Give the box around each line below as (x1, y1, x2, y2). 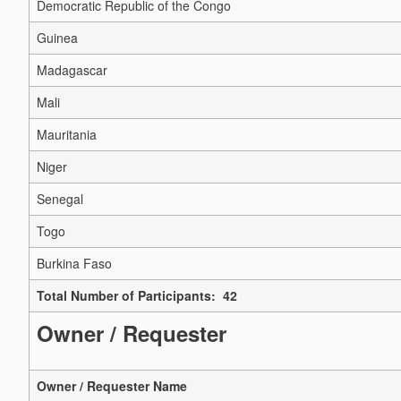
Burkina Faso (37, 254, 112, 273)
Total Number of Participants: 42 (37, 286, 237, 305)
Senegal (37, 190, 83, 209)
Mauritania (37, 125, 97, 144)
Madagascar (37, 61, 107, 80)
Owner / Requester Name (37, 377, 187, 396)
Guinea (37, 29, 78, 47)
